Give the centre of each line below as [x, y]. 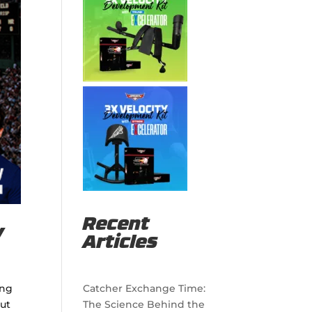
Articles [121, 243]
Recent [117, 225]
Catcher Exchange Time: [145, 288]
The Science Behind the [144, 304]
